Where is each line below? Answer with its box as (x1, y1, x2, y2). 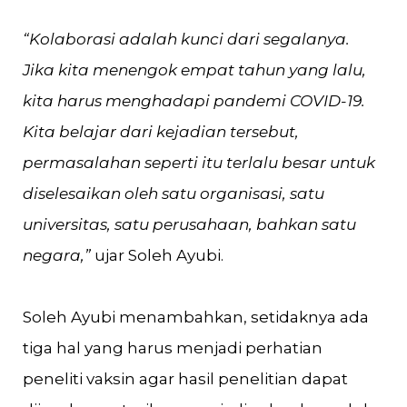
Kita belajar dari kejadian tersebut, (23, 123, 299, 141)
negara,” (23, 246, 91, 264)
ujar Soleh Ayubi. (91, 246, 223, 264)
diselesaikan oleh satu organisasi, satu (23, 184, 324, 203)
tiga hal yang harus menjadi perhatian (23, 339, 323, 357)
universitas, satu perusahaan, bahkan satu (23, 215, 356, 233)
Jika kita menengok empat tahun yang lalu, (23, 61, 366, 79)
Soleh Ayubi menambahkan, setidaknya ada (23, 308, 369, 326)
